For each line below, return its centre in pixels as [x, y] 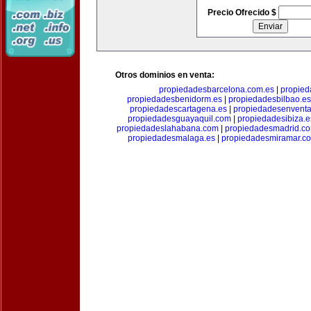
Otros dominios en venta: [165, 75]
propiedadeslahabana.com [167, 128]
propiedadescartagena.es [178, 109]
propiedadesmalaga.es [171, 138]
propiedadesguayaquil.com [179, 119]
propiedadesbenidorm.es [175, 99]
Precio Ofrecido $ [243, 12]
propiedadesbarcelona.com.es [216, 90]
